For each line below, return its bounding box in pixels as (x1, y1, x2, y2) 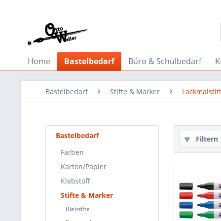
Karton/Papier (61, 162, 107, 171)
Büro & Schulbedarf (128, 56, 201, 67)
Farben (61, 147, 84, 157)
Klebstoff (61, 176, 90, 185)
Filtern (194, 134, 218, 144)
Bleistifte (66, 205, 90, 213)
